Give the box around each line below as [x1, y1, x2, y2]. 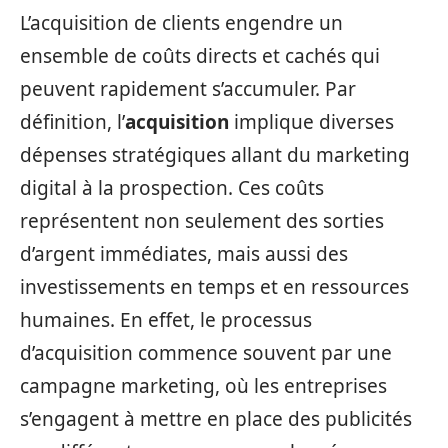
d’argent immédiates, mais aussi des [20, 240, 348, 267]
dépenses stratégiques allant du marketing [20, 141, 410, 168]
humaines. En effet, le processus [20, 306, 312, 333]
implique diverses [229, 108, 394, 135]
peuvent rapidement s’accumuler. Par [20, 75, 356, 102]
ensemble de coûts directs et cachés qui [20, 42, 380, 69]
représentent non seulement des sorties [20, 207, 384, 234]
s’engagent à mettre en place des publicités [20, 405, 412, 432]
